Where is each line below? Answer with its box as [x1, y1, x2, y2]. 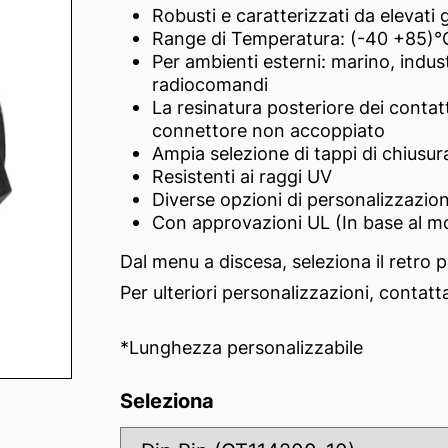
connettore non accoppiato [152, 119, 385, 141]
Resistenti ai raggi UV [152, 165, 332, 187]
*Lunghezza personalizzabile [120, 336, 363, 358]
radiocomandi [152, 73, 268, 95]
